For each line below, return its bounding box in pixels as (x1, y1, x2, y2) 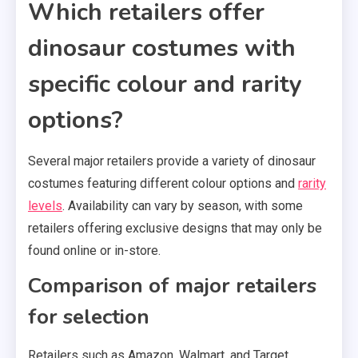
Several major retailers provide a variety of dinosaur (28, 153, 316, 169)
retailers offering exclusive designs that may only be (28, 220, 322, 236)
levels (28, 197, 62, 213)
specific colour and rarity (28, 67, 302, 101)
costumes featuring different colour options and (28, 175, 298, 191)
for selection (28, 302, 149, 331)
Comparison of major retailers (28, 271, 316, 300)
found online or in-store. (28, 242, 161, 258)
